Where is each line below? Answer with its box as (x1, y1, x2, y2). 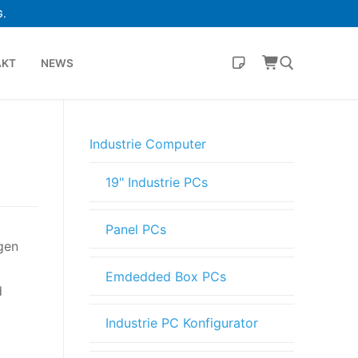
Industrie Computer (89, 135, 206, 152)
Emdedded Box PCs (105, 268, 226, 284)
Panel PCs (105, 221, 166, 237)
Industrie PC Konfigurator (105, 315, 258, 332)
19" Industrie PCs (105, 174, 208, 191)
